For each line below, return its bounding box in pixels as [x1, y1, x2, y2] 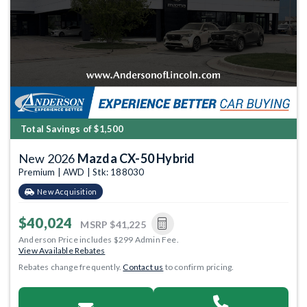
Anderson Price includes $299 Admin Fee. [19, 234, 179, 245]
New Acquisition [37, 187, 97, 196]
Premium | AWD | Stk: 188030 [19, 167, 145, 177]
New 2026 [19, 151, 77, 166]
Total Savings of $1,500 [21, 123, 124, 134]
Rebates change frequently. [19, 262, 123, 272]
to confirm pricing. [163, 262, 234, 272]
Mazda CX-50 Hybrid [77, 151, 195, 166]
